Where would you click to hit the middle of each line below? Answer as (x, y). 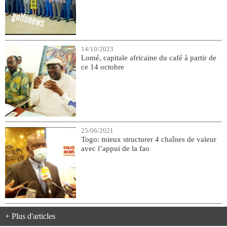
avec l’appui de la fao (115, 148)
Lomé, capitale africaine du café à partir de (149, 58)
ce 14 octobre (103, 67)
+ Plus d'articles (30, 216)
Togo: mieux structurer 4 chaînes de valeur (149, 139)
